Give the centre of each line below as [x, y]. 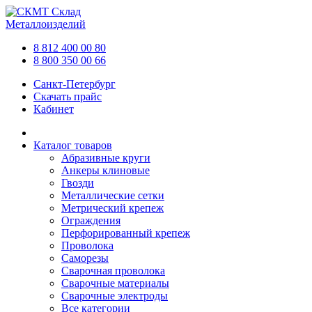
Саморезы [85, 258]
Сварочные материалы [115, 283]
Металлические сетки [113, 195]
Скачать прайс [68, 96]
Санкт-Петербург [75, 84]
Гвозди [78, 183]
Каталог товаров [73, 145]
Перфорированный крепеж [126, 233]
